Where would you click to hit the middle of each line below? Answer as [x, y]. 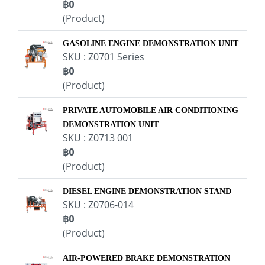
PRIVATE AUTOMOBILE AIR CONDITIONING [151, 110]
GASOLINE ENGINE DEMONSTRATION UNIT [151, 43]
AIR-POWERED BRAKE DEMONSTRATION [146, 258]
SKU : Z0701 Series [104, 57]
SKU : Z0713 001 [98, 138]
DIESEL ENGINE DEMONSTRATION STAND [147, 191]
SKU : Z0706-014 [98, 205]
